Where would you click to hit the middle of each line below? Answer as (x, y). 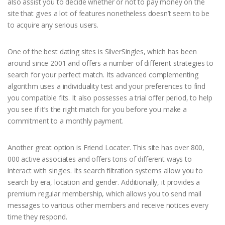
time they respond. (37, 216)
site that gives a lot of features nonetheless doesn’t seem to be (109, 13)
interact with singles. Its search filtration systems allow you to (105, 170)
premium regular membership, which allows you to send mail (105, 193)
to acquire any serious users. (53, 25)
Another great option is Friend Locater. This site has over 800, (106, 147)
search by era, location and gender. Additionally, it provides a (104, 182)
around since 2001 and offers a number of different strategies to (111, 63)
